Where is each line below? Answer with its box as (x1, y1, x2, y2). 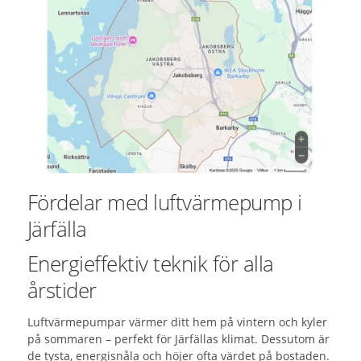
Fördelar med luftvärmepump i (27, 188, 302, 218)
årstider (27, 276, 97, 305)
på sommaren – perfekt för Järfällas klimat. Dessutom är (27, 331, 330, 347)
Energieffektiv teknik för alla (27, 249, 274, 279)
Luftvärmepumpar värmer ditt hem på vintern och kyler (27, 314, 327, 330)
